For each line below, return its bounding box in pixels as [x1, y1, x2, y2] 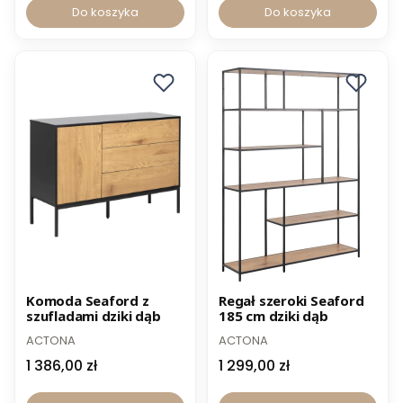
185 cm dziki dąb [219, 307, 328, 326]
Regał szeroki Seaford [219, 291, 364, 310]
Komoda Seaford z [26, 291, 149, 310]
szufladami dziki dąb [26, 307, 161, 326]
